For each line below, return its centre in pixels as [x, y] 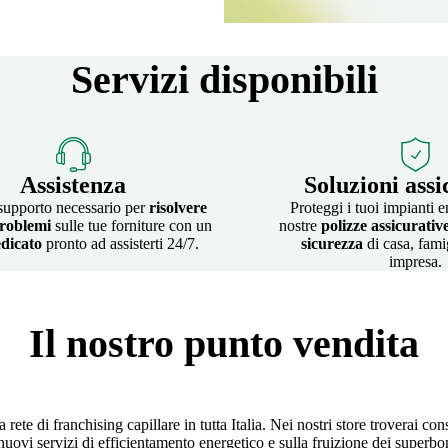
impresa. [415, 261]
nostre [299, 225]
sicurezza [332, 243]
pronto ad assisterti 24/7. [120, 243]
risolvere [177, 207]
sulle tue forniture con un [131, 225]
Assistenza [73, 184]
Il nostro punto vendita [224, 343]
